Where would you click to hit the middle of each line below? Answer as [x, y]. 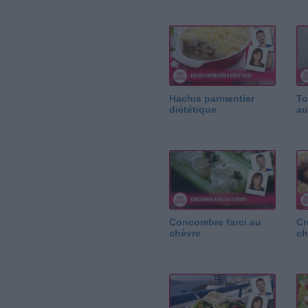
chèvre [185, 233]
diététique [192, 109]
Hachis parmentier [211, 98]
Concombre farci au [215, 222]
